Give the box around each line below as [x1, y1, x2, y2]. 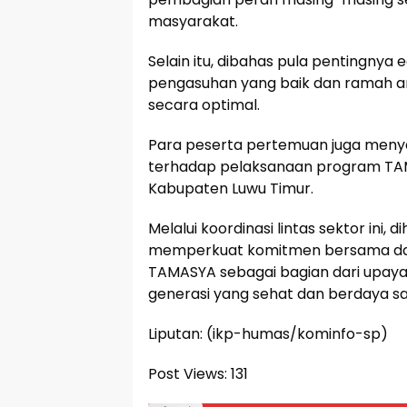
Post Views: [148, 362, 227, 384]
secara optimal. [148, 94, 260, 115]
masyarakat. [148, 10, 238, 32]
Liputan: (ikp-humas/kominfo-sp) [148, 323, 388, 344]
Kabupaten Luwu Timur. [148, 177, 313, 199]
